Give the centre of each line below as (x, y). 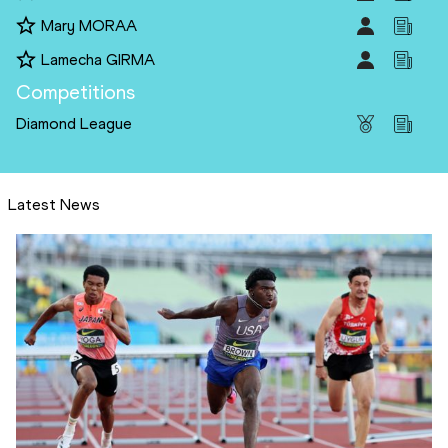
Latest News (54, 205)
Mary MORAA (89, 26)
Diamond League (74, 124)
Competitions (75, 92)
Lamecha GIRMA (98, 60)
